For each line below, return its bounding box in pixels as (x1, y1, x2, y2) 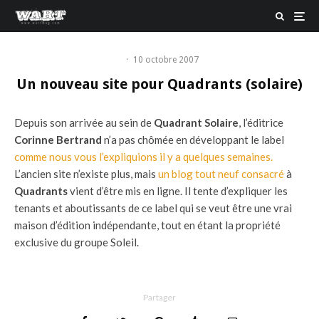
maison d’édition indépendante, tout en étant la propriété (14, 219, 281, 231)
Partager (143, 292, 176, 303)
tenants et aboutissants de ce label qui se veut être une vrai (14, 202, 292, 214)
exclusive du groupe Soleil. (14, 236, 139, 249)
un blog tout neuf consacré (158, 167, 284, 180)
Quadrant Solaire (154, 116, 239, 129)
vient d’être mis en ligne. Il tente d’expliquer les (68, 184, 288, 197)
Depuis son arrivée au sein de (14, 116, 154, 129)
